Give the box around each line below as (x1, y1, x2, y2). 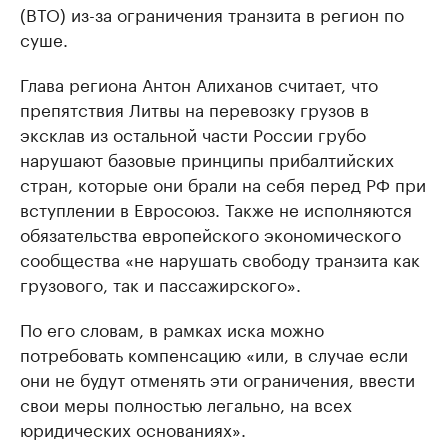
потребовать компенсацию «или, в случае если (20, 340, 408, 366)
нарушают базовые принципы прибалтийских (20, 145, 394, 171)
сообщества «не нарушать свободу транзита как (20, 245, 420, 271)
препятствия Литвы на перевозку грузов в (20, 95, 369, 121)
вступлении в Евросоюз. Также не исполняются (20, 195, 412, 221)
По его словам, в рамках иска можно (20, 315, 324, 341)
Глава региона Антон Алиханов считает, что (20, 70, 378, 96)
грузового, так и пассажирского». (20, 270, 301, 296)
